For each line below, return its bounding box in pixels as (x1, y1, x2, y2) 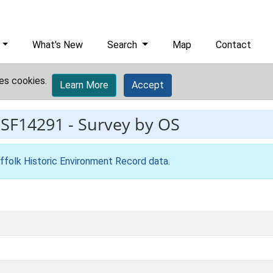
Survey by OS (78, 113, 180, 135)
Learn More (60, 79, 108, 91)
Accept (132, 79, 164, 91)
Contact (216, 39, 252, 51)
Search (107, 39, 140, 51)
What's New (32, 39, 83, 51)
